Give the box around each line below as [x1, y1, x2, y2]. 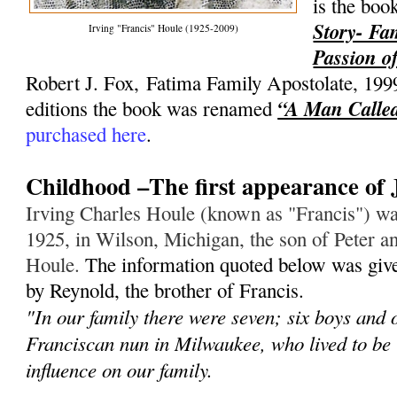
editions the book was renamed [26, 95, 278, 122]
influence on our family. [26, 355, 214, 384]
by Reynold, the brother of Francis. [26, 276, 305, 304]
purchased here [26, 121, 147, 148]
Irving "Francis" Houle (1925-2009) [88, 21, 238, 35]
